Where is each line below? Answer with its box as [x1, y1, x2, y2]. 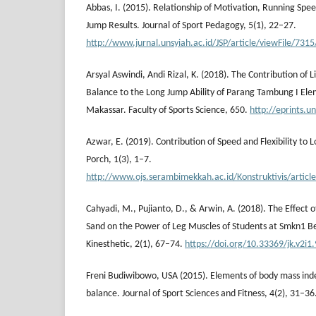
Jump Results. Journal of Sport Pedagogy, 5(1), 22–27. [86, 20, 296, 32]
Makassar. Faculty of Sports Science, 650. [86, 105, 250, 116]
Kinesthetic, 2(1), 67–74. [86, 239, 185, 250]
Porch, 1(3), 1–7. [86, 154, 152, 166]
